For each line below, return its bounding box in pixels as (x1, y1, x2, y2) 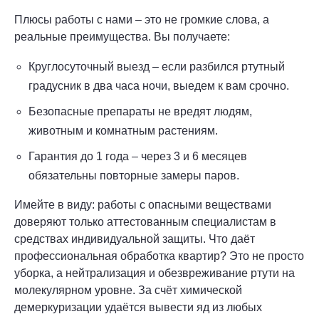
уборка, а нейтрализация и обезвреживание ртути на (14, 266, 295, 279)
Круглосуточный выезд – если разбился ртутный (28, 60, 285, 73)
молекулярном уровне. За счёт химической (14, 283, 242, 296)
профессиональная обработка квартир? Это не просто (14, 249, 304, 262)
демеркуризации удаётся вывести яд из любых (14, 300, 262, 313)
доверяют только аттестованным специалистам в (14, 215, 276, 228)
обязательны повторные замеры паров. (28, 169, 239, 182)
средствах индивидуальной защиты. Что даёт (14, 232, 255, 245)
